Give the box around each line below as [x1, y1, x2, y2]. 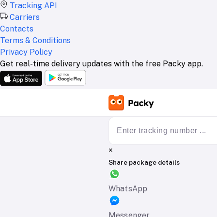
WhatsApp [108, 184, 148, 194]
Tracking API [10, 1, 57, 10]
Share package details [108, 158, 180, 167]
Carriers [10, 13, 40, 22]
